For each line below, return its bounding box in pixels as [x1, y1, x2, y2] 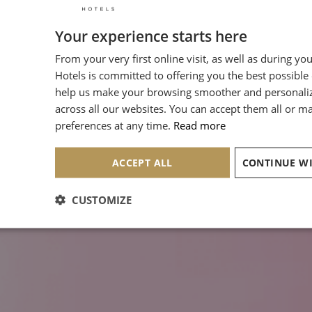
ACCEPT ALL [111, 155, 173, 169]
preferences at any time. [55, 118, 171, 132]
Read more [173, 118, 226, 132]
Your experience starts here [55, 26, 247, 45]
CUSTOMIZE [72, 192, 132, 206]
